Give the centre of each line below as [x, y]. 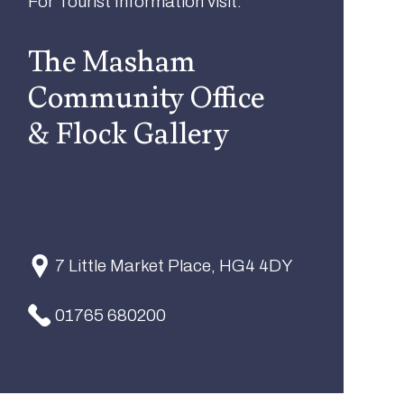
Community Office [147, 97]
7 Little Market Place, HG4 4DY [174, 266]
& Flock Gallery [129, 133]
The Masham [112, 61]
